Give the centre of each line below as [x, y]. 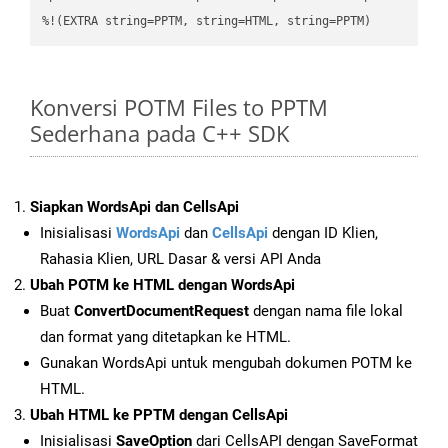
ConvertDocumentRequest [161, 311]
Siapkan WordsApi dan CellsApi [134, 207]
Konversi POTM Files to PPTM [179, 107]
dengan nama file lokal [326, 311]
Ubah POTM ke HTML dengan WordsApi [162, 285]
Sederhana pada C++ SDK [159, 133]
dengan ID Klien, [323, 233]
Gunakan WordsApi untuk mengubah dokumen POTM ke [226, 363]
